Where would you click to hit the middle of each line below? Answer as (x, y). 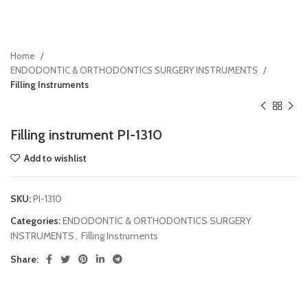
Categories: (35, 221)
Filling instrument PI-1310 (86, 135)
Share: (24, 259)
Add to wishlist (56, 158)
